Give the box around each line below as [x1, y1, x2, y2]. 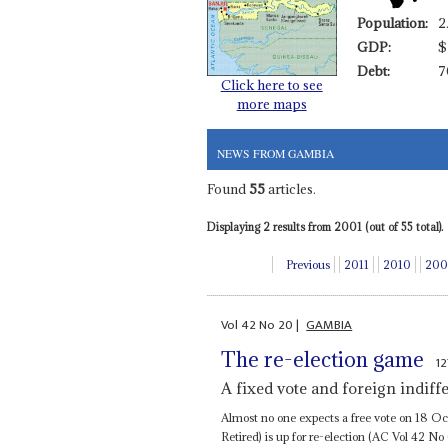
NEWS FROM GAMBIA [216, 145, 334, 161]
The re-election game [221, 345, 425, 373]
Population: [356, 13, 428, 32]
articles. [264, 180, 316, 199]
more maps [236, 94, 307, 113]
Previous [286, 257, 331, 273]
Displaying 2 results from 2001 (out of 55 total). [206, 220, 443, 235]
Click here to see [220, 75, 323, 94]
